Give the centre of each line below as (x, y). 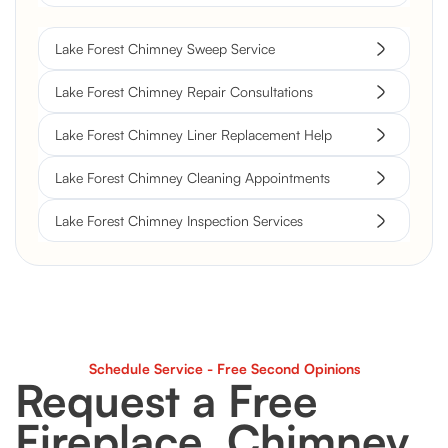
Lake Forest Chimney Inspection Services (179, 221)
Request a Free (166, 401)
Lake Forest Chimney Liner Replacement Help (193, 135)
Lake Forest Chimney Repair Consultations (184, 92)
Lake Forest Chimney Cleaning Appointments (192, 178)
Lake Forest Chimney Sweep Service (165, 49)
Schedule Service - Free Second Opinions (224, 369)
